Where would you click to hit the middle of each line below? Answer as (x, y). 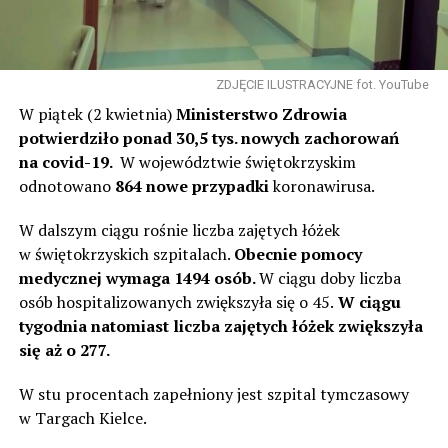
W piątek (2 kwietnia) (97, 113)
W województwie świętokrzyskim (237, 161)
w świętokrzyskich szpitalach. (126, 253)
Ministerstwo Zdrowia (261, 113)
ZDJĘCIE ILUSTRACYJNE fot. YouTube (323, 84)
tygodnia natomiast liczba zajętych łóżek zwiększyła (220, 325)
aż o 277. (77, 349)
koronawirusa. (321, 185)
